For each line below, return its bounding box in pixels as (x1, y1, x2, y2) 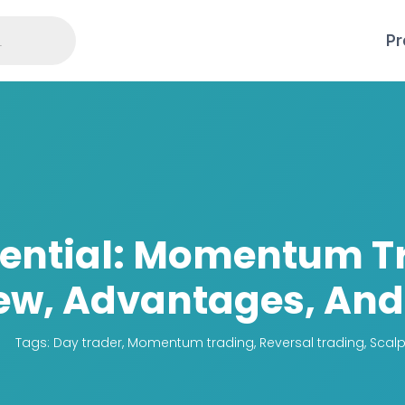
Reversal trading (259, 334, 364, 352)
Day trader (53, 334, 122, 352)
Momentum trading (127, 334, 254, 352)
